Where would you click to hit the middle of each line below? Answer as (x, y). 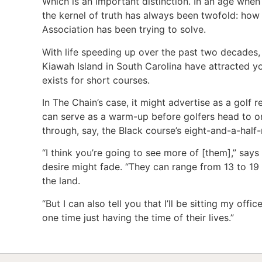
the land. (61, 181)
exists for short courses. (96, 80)
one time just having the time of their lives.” (138, 217)
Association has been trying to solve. (125, 30)
